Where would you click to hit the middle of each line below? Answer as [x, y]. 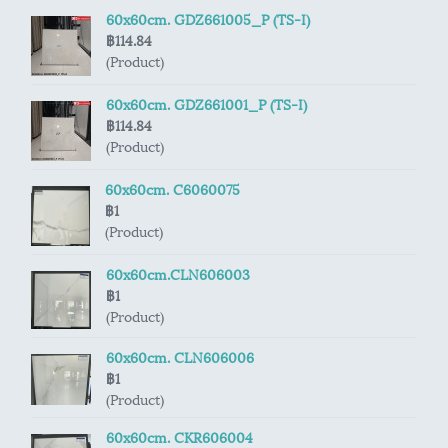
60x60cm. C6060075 [173, 188]
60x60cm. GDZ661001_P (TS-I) [206, 103]
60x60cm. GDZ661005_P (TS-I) [208, 18]
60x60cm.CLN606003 [178, 273]
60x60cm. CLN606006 [180, 356]
